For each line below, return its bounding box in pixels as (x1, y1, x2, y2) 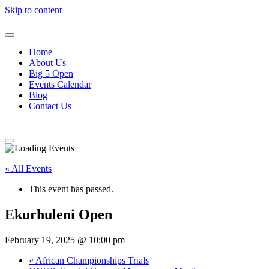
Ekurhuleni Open (5, 206, 112, 222)
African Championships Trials (34, 255, 149, 265)
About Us (29, 58, 66, 68)
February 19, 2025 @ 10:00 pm (5, 234, 125, 245)
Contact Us (29, 101, 71, 111)
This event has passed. (29, 184, 113, 194)
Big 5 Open (29, 68, 73, 79)
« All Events (5, 163, 52, 174)
